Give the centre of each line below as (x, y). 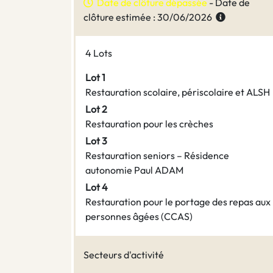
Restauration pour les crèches (149, 124)
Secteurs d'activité (124, 255)
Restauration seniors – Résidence (157, 156)
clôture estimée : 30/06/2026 (150, 17)
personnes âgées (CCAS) (139, 217)
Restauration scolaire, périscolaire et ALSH (178, 92)
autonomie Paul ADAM (134, 170)
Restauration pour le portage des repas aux (178, 202)
